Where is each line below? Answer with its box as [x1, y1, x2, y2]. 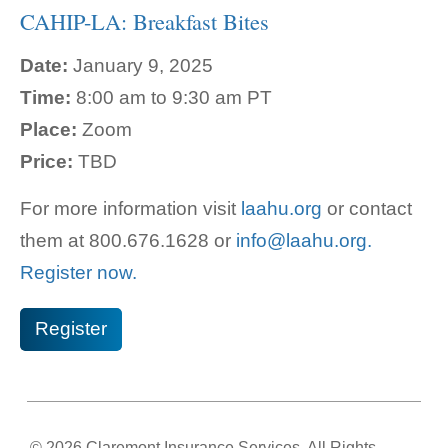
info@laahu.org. [236, 229, 373, 251]
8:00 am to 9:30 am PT [76, 87, 273, 109]
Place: [20, 119, 83, 141]
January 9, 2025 [73, 55, 214, 77]
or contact [322, 197, 413, 219]
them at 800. [20, 229, 128, 251]
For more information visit [20, 197, 242, 219]
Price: [20, 151, 79, 173]
